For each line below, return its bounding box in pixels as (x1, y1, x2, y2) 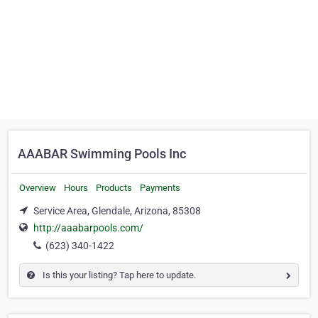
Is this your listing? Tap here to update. (40, 270, 196, 281)
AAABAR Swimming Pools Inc (18, 146, 186, 161)
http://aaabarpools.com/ (33, 222, 143, 234)
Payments (140, 182, 180, 193)
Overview (19, 182, 56, 193)
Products (96, 182, 132, 193)
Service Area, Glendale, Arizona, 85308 (33, 205, 201, 216)
